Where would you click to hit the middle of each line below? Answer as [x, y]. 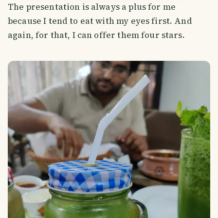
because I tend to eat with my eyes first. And [100, 21]
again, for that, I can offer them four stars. [96, 35]
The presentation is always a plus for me [92, 7]
